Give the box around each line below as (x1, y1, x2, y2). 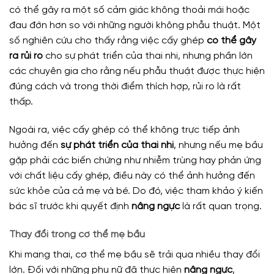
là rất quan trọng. (180, 201, 262, 212)
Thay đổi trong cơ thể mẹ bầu (9, 229, 145, 240)
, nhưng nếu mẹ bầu (174, 139, 263, 150)
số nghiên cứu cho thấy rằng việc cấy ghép (9, 35, 207, 46)
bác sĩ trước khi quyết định (9, 201, 131, 212)
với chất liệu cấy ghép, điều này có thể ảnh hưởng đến (9, 170, 255, 181)
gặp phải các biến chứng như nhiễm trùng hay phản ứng (9, 155, 261, 166)
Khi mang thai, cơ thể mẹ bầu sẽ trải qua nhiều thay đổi (9, 249, 260, 260)
